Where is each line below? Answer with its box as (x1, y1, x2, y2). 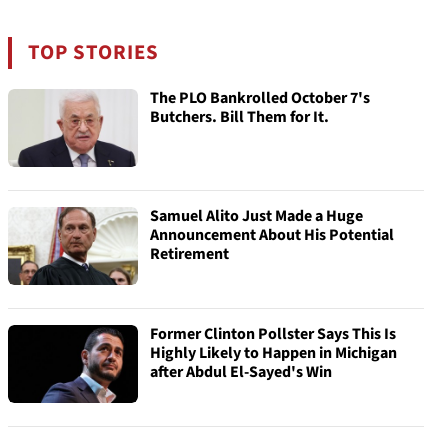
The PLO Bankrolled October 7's (150, 87, 370, 109)
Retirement (150, 243, 229, 265)
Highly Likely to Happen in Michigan (150, 342, 397, 364)
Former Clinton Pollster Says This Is (150, 323, 396, 345)
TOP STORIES (28, 38, 160, 67)
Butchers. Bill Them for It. (150, 106, 329, 128)
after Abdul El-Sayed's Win (150, 361, 332, 383)
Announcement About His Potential (150, 224, 394, 246)
